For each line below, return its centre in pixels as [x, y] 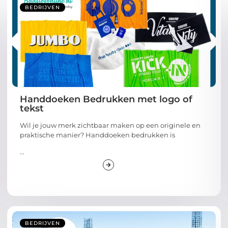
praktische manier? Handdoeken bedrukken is [97, 135]
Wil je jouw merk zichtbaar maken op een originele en [110, 125]
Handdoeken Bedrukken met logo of [106, 99]
